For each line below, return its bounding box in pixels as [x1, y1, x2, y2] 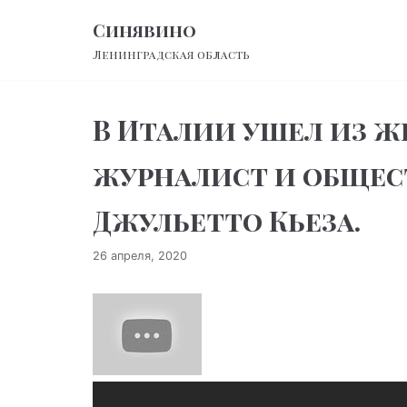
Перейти [18, 12, 75, 29]
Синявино [93, 19, 196, 42]
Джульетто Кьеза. [93, 203, 361, 239]
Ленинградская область [93, 46, 250, 62]
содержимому [18, 57, 113, 74]
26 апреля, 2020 [93, 249, 187, 263]
